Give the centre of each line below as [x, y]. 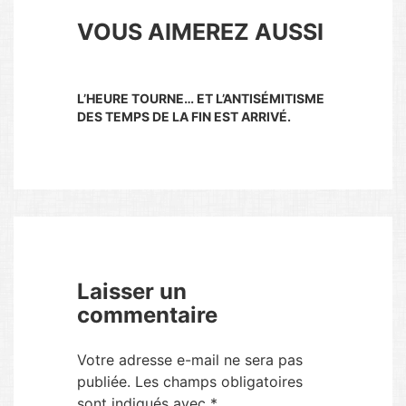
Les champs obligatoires [219, 382]
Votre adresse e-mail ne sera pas [190, 360]
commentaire [147, 315]
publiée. [104, 382]
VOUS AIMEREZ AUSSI [200, 32]
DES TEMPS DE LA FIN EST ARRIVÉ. [184, 116]
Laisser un [132, 291]
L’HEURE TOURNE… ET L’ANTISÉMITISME [201, 98]
